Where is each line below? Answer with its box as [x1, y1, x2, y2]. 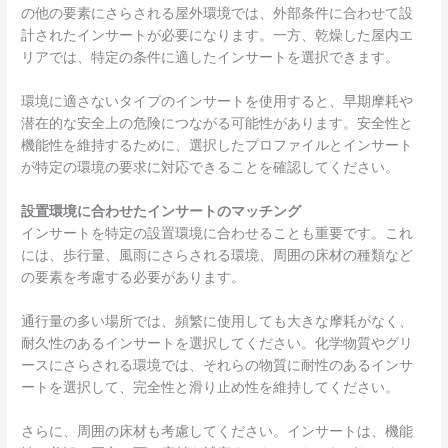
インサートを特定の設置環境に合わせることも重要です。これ [21, 222, 414, 242]
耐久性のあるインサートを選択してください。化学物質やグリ [21, 332, 414, 352]
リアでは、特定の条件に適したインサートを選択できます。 [21, 47, 400, 67]
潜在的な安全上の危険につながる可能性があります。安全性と [21, 112, 414, 132]
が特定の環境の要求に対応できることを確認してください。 [21, 156, 400, 176]
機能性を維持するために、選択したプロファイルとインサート [21, 134, 414, 154]
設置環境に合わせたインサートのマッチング [21, 200, 302, 220]
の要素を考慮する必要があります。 [21, 266, 246, 286]
